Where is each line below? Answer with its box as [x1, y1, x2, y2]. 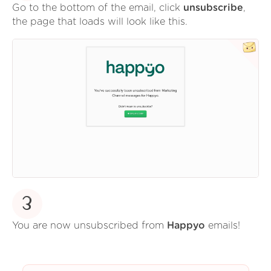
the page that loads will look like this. [12, 17, 188, 27]
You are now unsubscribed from [12, 221, 167, 231]
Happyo [167, 221, 205, 231]
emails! [205, 221, 240, 231]
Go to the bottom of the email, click [12, 3, 183, 13]
